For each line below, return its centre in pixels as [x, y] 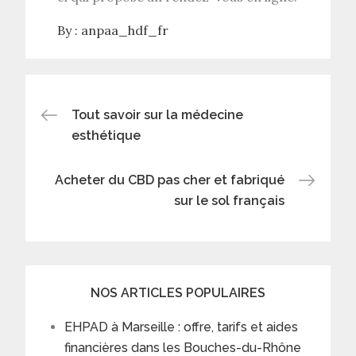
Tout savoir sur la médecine [158, 114]
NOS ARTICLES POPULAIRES [178, 292]
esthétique [106, 135]
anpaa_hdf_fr [125, 30]
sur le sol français [229, 200]
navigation [119, 156]
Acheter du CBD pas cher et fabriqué [169, 180]
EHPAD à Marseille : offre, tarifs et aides [182, 327]
